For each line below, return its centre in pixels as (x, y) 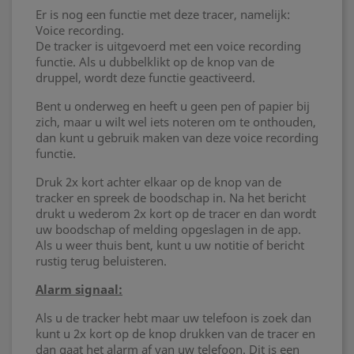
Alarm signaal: (79, 289)
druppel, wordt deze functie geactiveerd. (145, 77)
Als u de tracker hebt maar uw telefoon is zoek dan (173, 318)
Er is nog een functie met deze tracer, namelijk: (163, 14)
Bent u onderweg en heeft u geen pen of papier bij (173, 106)
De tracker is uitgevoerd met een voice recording (168, 46)
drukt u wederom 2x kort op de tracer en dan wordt (176, 213)
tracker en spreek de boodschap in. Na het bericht (171, 198)
